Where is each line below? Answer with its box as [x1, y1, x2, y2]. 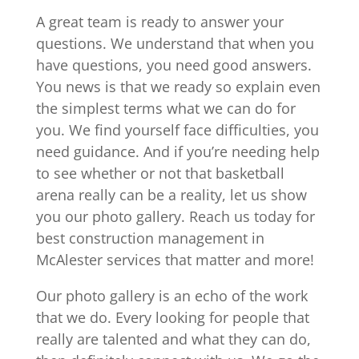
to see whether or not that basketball [35, 163, 284, 184]
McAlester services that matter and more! [35, 250, 314, 270]
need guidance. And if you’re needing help [35, 142, 320, 162]
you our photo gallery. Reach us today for [35, 207, 315, 227]
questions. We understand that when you [35, 34, 314, 54]
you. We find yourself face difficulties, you [35, 120, 319, 140]
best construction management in [35, 228, 264, 248]
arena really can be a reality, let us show [35, 185, 307, 205]
